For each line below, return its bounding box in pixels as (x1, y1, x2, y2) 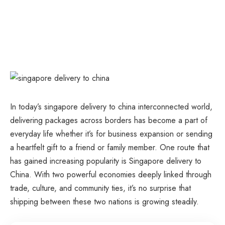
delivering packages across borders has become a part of (10, 114, 207, 126)
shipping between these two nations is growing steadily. (10, 195, 199, 207)
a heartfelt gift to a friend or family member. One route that (10, 141, 209, 153)
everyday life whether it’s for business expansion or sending (10, 128, 212, 140)
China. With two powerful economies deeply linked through (10, 168, 211, 180)
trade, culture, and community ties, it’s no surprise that (10, 182, 191, 194)
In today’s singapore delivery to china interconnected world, (10, 100, 212, 113)
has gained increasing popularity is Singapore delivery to (10, 155, 201, 167)
